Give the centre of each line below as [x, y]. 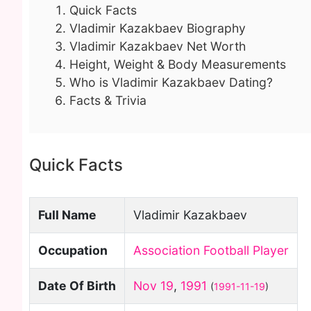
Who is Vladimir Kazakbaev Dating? [171, 82]
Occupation [73, 250]
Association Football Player [211, 250]
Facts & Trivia [108, 100]
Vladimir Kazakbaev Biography [158, 28]
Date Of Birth [77, 286]
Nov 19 [153, 286]
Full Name [67, 215]
